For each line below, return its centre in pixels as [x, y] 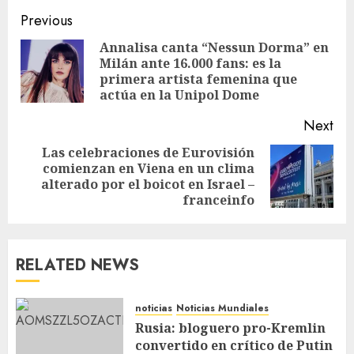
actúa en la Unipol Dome [179, 94]
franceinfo [218, 200]
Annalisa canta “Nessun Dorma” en [214, 47]
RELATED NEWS [77, 265]
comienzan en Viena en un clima [149, 168]
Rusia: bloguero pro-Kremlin [230, 328]
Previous [47, 20]
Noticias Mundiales [222, 308]
